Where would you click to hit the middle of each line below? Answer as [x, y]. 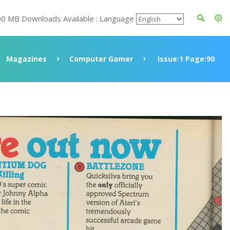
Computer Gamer [101, 59]
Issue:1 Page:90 [185, 59]
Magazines [26, 59]
